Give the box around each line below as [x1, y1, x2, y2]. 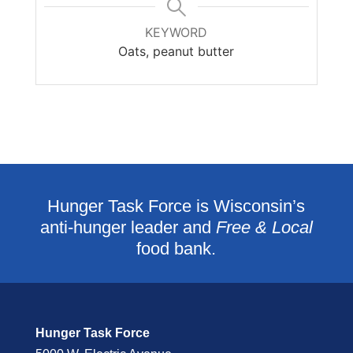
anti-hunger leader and [39, 217, 216, 238]
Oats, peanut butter [118, 43, 235, 60]
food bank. [136, 239, 217, 259]
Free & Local [215, 217, 313, 238]
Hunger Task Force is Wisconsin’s [47, 196, 306, 217]
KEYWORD [145, 24, 208, 41]
